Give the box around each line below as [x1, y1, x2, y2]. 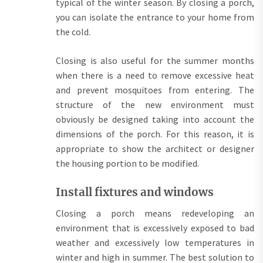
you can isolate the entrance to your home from [56, 11, 254, 23]
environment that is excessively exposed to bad [56, 221, 254, 234]
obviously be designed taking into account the [56, 113, 254, 125]
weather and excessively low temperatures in [56, 236, 254, 248]
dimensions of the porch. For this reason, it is [56, 127, 254, 140]
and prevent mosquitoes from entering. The [56, 83, 254, 96]
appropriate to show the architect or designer [56, 142, 254, 154]
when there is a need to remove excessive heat [56, 69, 254, 81]
